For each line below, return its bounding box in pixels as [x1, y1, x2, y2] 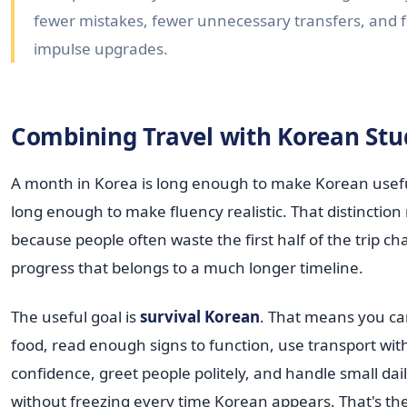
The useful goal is [11, 306, 140, 328]
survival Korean [140, 306, 260, 328]
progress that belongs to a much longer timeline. [11, 257, 363, 279]
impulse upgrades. [34, 37, 169, 59]
